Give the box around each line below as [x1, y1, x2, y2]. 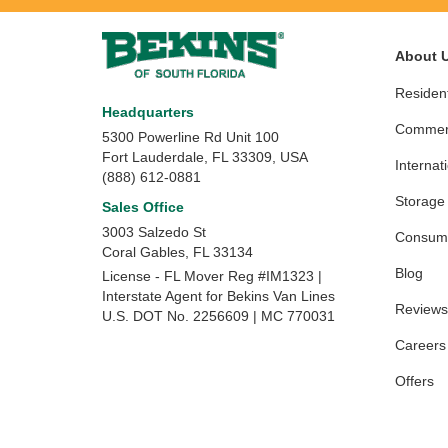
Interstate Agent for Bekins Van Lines [102, 288, 335, 305]
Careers [394, 337, 446, 354]
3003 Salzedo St [102, 224, 206, 241]
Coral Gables [102, 244, 185, 261]
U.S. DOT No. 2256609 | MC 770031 [102, 308, 335, 325]
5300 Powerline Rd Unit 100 [102, 129, 279, 146]
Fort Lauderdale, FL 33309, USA [102, 149, 308, 166]
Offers [394, 373, 434, 390]
